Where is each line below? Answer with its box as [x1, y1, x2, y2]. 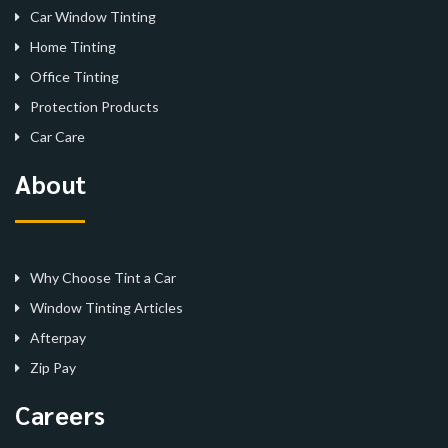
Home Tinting [30, 38, 116, 56]
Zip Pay [30, 359, 76, 377]
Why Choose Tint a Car [30, 269, 176, 287]
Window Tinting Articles [30, 299, 183, 317]
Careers [15, 398, 106, 432]
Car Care [30, 128, 85, 146]
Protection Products [30, 98, 159, 116]
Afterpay [30, 329, 86, 347]
